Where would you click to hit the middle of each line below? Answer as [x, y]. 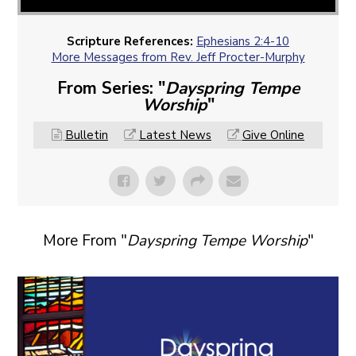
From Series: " [111, 89]
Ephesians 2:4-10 [243, 42]
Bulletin [87, 135]
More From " [85, 241]
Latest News [175, 135]
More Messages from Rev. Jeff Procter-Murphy [178, 58]
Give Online [273, 135]
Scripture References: [130, 42]
